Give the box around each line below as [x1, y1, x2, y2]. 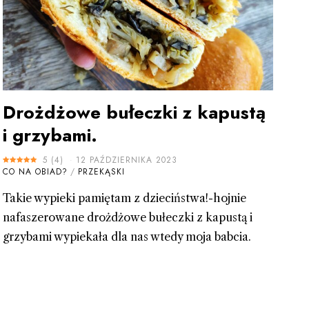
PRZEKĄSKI [77, 166, 125, 179]
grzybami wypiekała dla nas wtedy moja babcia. [2, 230, 251, 244]
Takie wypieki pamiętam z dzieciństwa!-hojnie [2, 191, 246, 206]
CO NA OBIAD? [2, 166, 68, 179]
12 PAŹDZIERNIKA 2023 [75, 154, 177, 167]
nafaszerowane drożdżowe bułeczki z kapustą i [2, 210, 252, 225]
